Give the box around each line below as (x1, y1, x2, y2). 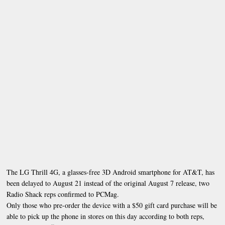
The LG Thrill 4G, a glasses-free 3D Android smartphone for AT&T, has (7, 167, 215, 177)
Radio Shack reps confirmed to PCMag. (7, 189, 120, 199)
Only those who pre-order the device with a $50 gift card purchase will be (7, 200, 217, 210)
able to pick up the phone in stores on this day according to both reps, (7, 211, 205, 221)
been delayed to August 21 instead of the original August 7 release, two (7, 178, 210, 188)
